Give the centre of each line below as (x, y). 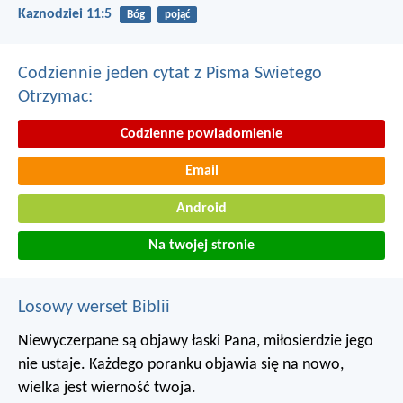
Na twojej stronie (201, 246)
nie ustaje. (52, 365)
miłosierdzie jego (317, 342)
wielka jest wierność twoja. (107, 389)
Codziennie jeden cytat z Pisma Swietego (170, 73)
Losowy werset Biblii (94, 308)
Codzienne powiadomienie (201, 134)
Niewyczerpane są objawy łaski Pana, (139, 342)
